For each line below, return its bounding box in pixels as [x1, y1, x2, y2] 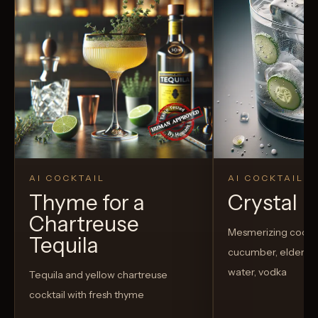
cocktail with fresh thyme [29, 287, 144, 301]
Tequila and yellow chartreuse [29, 268, 168, 281]
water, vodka [228, 265, 287, 278]
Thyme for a [29, 189, 145, 216]
